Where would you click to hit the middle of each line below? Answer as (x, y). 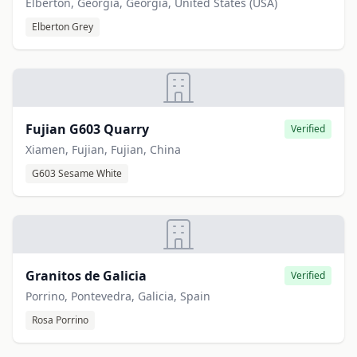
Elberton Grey (63, 27)
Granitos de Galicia (86, 276)
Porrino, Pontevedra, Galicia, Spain (118, 296)
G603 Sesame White (77, 173)
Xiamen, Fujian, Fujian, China (103, 149)
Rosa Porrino (60, 320)
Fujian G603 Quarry (87, 129)
